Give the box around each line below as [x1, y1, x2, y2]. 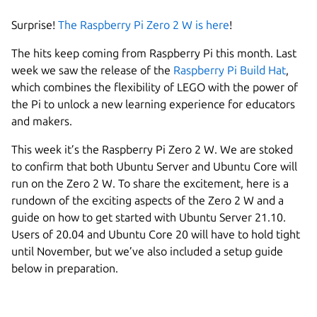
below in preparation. [11, 261, 118, 275]
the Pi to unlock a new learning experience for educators [11, 97, 295, 110]
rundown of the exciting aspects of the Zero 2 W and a [11, 193, 284, 207]
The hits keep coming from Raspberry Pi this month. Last [11, 46, 296, 59]
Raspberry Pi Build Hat [173, 63, 286, 76]
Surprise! [11, 18, 58, 31]
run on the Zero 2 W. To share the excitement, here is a [11, 176, 289, 190]
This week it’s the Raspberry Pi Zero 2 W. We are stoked [11, 142, 293, 156]
